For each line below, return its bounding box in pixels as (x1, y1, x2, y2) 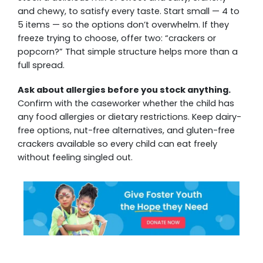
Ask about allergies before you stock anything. (18, 84, 231, 96)
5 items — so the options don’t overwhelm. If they (18, 19, 229, 31)
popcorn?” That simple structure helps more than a (18, 46, 238, 58)
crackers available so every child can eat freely (18, 138, 217, 150)
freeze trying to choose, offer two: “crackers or (18, 32, 216, 45)
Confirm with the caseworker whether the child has (18, 97, 234, 110)
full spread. (18, 59, 65, 72)
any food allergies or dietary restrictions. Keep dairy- (18, 111, 241, 123)
